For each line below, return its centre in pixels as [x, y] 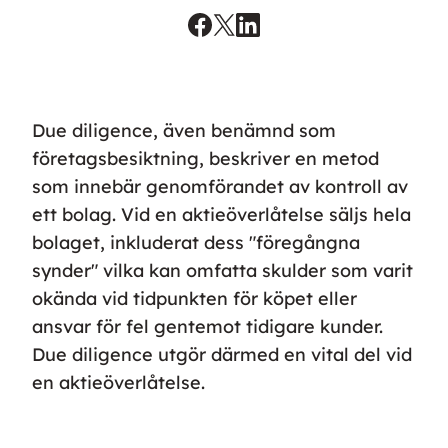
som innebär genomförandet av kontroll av [220, 187]
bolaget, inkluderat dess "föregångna [196, 243]
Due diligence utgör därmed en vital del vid [222, 355]
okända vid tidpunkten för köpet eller [194, 299]
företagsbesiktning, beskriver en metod [205, 159]
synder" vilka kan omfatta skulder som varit [222, 271]
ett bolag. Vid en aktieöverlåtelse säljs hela [221, 215]
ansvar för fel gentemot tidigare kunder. [207, 327]
